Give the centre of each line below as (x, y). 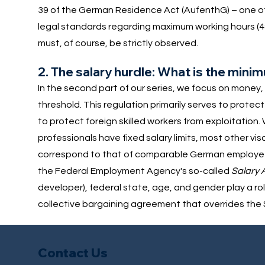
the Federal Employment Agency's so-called (134, 171)
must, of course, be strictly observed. (118, 43)
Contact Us (72, 253)
